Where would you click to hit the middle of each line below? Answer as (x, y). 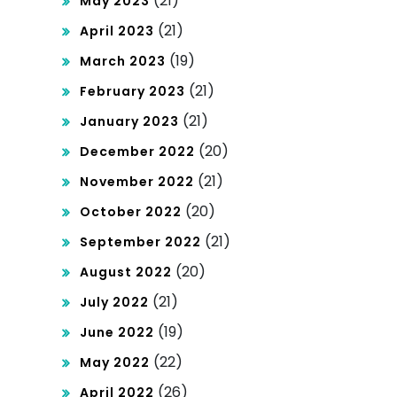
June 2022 (117, 333)
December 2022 (137, 152)
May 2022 (115, 363)
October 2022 (131, 212)
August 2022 (126, 272)
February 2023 (132, 92)
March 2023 (123, 62)
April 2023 (117, 31)
